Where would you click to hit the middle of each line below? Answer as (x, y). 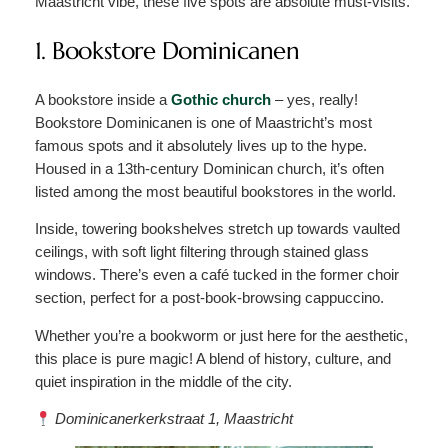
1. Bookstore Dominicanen (167, 50)
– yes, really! (314, 99)
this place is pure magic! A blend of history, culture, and (212, 358)
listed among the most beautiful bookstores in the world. (215, 191)
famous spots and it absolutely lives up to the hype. (200, 145)
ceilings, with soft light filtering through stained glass (201, 252)
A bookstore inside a (102, 99)
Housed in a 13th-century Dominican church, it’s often (209, 168)
